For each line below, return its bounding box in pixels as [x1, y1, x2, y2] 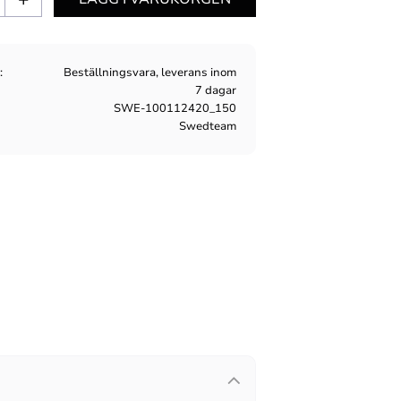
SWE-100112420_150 [114, 100, 236, 117]
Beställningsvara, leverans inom [64, 64, 236, 81]
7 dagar [195, 82, 236, 99]
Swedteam [179, 118, 236, 135]
